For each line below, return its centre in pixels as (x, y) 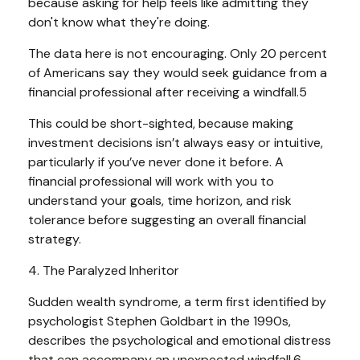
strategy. (55, 239)
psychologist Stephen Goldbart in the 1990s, (160, 321)
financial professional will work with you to (151, 181)
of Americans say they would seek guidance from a (178, 72)
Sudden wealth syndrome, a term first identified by (177, 301)
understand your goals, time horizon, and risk (160, 200)
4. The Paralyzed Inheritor (104, 270)
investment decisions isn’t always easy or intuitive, (176, 142)
